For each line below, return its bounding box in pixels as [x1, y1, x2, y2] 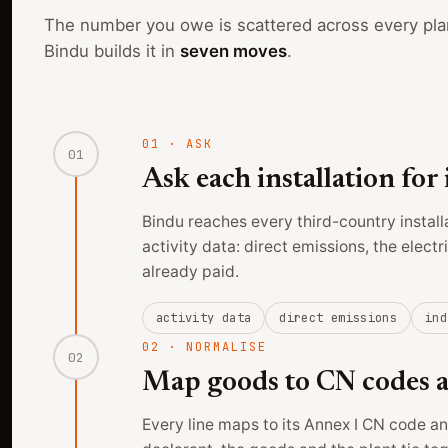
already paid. [141, 262, 239, 282]
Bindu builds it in [44, 41, 180, 62]
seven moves [180, 41, 287, 62]
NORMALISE [186, 339, 267, 356]
